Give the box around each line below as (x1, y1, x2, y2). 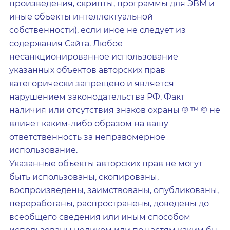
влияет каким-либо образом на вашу (9, 119, 168, 128)
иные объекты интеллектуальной (9, 12, 153, 22)
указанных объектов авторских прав (9, 65, 165, 75)
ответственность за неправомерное (9, 132, 165, 142)
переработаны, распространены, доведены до (9, 199, 209, 208)
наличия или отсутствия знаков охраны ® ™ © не (9, 105, 220, 115)
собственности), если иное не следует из (9, 25, 186, 35)
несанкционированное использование (9, 52, 178, 62)
